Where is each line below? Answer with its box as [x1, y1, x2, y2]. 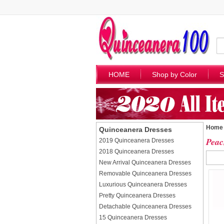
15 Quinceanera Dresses [99, 214, 167, 221]
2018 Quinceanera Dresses [99, 148, 174, 155]
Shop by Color [152, 70, 197, 78]
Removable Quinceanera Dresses [99, 170, 191, 177]
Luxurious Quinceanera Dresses [99, 181, 187, 188]
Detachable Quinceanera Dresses [99, 203, 191, 210]
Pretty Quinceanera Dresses [99, 192, 175, 199]
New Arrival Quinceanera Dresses [99, 159, 191, 166]
